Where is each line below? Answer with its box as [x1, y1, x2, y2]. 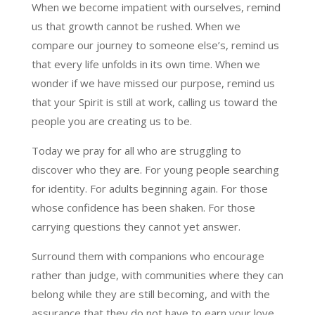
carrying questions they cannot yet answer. [31, 219, 240, 233]
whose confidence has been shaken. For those [31, 200, 255, 214]
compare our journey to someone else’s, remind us [31, 37, 279, 52]
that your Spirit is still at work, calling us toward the [31, 94, 278, 109]
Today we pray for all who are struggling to [31, 143, 241, 157]
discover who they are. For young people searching [31, 162, 279, 176]
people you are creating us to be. [31, 113, 192, 128]
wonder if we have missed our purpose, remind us [31, 75, 275, 90]
